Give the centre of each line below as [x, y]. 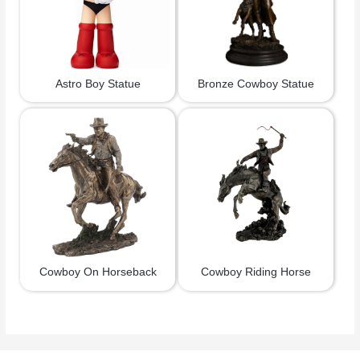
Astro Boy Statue [98, 84]
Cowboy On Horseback [98, 272]
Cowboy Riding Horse [256, 272]
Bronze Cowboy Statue [256, 84]
